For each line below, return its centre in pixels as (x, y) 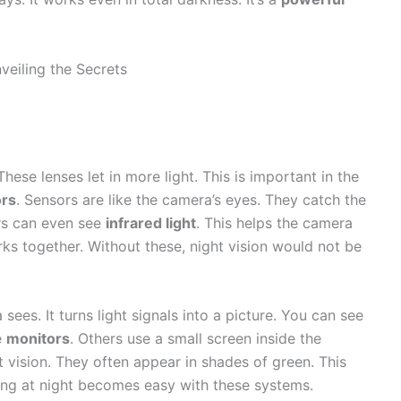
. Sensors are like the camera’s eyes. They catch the (191, 199)
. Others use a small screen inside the (196, 339)
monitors (38, 339)
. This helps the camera (274, 222)
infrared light (151, 222)
